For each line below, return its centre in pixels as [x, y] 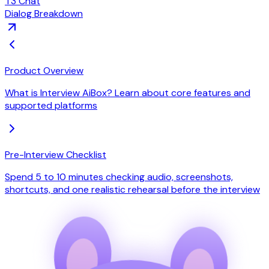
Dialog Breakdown [44, 13]
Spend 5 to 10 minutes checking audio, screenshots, [119, 177]
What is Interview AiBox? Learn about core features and [128, 92]
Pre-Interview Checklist [56, 154]
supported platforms [51, 105]
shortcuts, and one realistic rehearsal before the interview [132, 189]
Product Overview [44, 70]
